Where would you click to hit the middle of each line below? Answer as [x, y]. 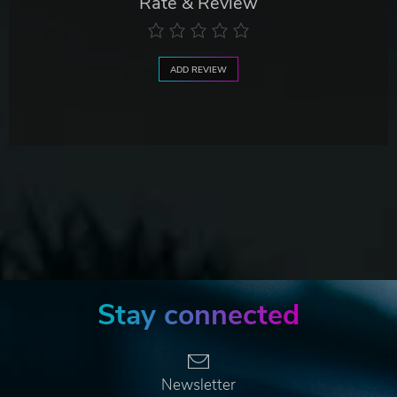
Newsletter [198, 385]
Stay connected [198, 315]
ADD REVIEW [198, 70]
